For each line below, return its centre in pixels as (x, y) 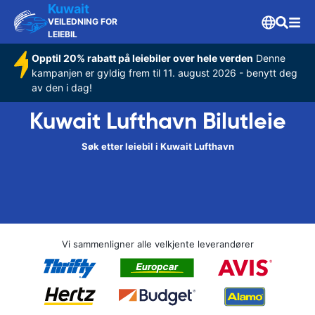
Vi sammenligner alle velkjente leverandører (157, 244)
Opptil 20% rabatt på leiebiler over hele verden (143, 58)
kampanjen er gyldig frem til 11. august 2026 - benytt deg (165, 73)
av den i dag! (62, 88)
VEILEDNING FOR (83, 21)
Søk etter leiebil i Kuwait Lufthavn (157, 146)
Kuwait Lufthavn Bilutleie (157, 121)
